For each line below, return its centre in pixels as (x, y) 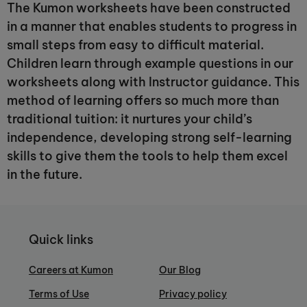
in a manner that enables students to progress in (152, 26)
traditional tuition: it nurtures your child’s (130, 119)
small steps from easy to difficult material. (135, 45)
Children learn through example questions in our (150, 63)
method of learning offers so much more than (143, 100)
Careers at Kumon (71, 270)
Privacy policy (193, 294)
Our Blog (180, 270)
